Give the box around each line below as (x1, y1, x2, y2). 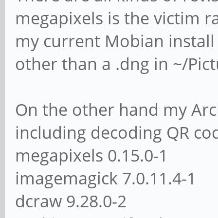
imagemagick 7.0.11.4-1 (15, 166, 196, 189)
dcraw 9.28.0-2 (15, 189, 127, 212)
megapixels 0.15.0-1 (15, 144, 168, 166)
